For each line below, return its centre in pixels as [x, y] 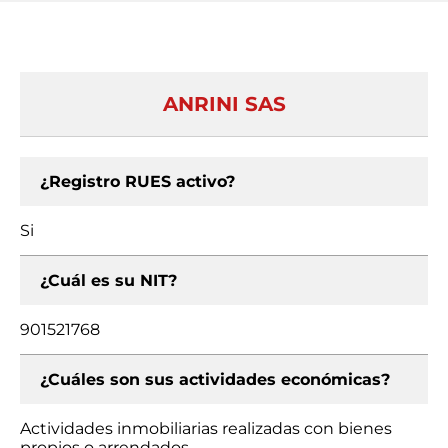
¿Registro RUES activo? [137, 181]
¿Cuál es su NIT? [108, 280]
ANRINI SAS [224, 104]
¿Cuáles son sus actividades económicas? [215, 379]
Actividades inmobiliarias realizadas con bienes [206, 428]
